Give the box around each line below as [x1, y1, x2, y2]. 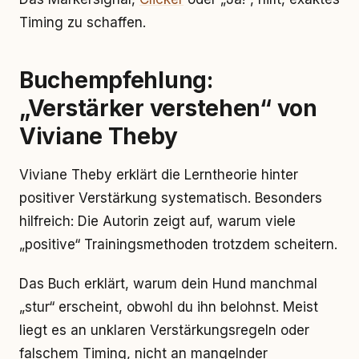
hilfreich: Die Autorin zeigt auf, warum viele [19, 213, 296, 229]
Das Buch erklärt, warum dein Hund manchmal [19, 276, 317, 292]
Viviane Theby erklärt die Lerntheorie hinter [19, 167, 298, 183]
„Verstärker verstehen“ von [19, 95, 317, 122]
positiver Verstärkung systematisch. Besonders [19, 190, 322, 206]
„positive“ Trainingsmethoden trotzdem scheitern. [19, 236, 337, 252]
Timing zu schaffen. [19, 14, 146, 30]
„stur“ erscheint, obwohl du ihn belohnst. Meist [19, 299, 318, 315]
